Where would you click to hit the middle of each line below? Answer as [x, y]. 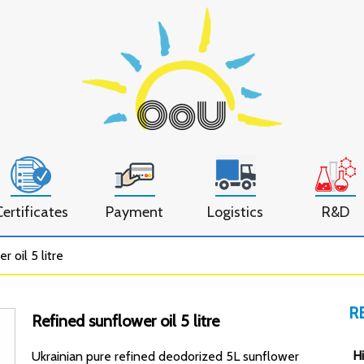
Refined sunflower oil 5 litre [126, 321]
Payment [135, 212]
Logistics [236, 212]
